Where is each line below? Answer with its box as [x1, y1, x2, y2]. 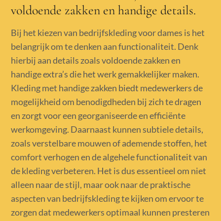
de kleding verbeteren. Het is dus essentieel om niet [11, 165, 207, 177]
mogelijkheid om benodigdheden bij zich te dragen [11, 96, 202, 108]
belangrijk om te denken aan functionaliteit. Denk [11, 41, 199, 52]
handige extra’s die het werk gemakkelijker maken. [11, 69, 200, 80]
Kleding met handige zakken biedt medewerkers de [11, 82, 203, 94]
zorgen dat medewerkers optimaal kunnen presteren [11, 207, 210, 218]
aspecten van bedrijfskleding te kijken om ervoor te [11, 193, 204, 204]
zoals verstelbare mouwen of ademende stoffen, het [11, 138, 208, 149]
